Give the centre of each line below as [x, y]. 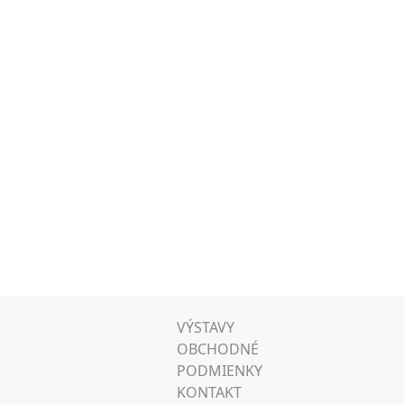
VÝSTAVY [206, 327]
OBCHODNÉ [218, 349]
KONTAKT [209, 392]
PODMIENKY [220, 371]
